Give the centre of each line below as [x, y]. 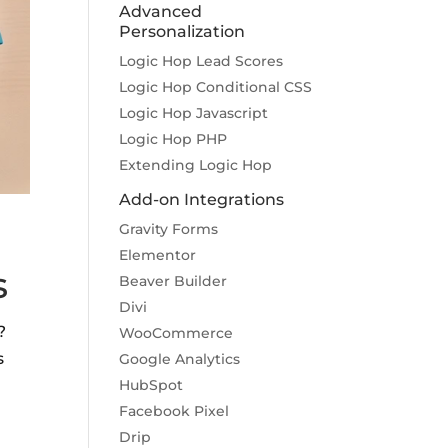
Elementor [158, 255]
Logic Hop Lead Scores [201, 61]
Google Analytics [180, 359]
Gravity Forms [169, 229]
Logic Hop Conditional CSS [216, 87]
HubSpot [151, 385]
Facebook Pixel [174, 411]
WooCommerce [176, 333]
